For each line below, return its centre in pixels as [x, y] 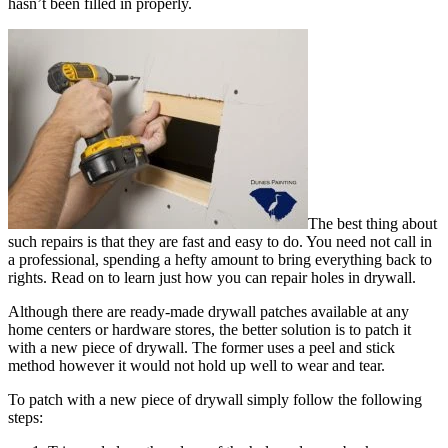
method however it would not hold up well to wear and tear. [196, 366]
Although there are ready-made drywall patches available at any [208, 312]
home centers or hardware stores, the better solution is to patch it [209, 330]
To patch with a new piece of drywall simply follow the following [215, 400]
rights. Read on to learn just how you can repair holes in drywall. [212, 278]
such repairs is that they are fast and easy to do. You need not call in [220, 242]
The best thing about [372, 224]
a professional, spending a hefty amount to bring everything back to [220, 260]
